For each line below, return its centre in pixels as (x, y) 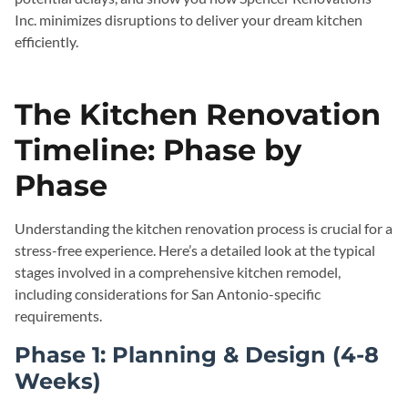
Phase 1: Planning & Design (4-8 (197, 355)
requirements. (58, 316)
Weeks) (58, 381)
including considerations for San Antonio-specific (168, 294)
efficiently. (46, 41)
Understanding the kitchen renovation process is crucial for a (204, 228)
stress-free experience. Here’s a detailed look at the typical (195, 250)
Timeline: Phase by (158, 150)
